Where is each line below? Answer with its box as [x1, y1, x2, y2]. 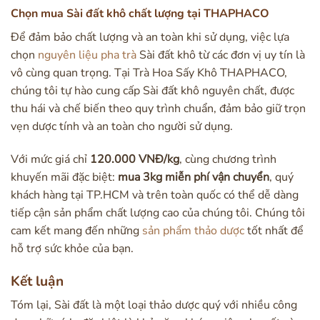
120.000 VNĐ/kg [90, 151, 179, 167]
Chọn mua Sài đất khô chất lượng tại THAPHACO [11, 6, 269, 22]
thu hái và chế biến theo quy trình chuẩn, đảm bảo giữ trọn [11, 101, 306, 117]
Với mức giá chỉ [11, 151, 90, 167]
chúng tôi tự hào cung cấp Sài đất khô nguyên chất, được [11, 83, 294, 99]
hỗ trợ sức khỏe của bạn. [11, 240, 134, 256]
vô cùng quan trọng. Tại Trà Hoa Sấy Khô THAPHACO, [11, 65, 287, 81]
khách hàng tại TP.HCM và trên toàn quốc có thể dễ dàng [11, 186, 299, 203]
